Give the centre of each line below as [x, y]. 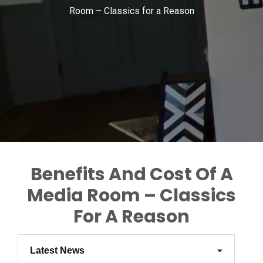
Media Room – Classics [131, 195]
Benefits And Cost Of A [131, 174]
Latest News [57, 250]
